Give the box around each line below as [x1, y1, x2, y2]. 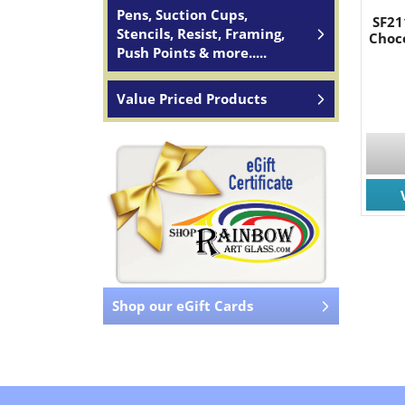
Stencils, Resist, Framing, [117, 24, 285, 42]
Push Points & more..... [117, 43, 267, 61]
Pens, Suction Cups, [117, 5, 248, 24]
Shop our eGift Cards [112, 297, 253, 316]
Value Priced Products [117, 89, 267, 108]
